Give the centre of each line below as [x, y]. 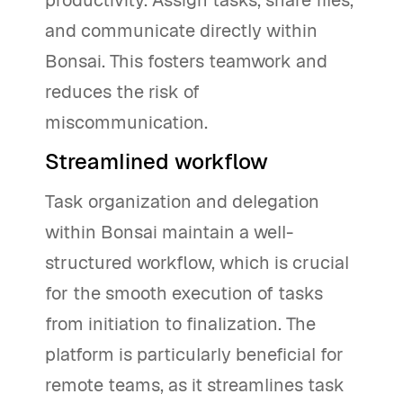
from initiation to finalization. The [180, 323]
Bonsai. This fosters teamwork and [186, 61]
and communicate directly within [181, 30]
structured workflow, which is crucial [197, 262]
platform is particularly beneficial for [194, 354]
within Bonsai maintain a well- [169, 232]
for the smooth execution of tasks [184, 293]
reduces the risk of [122, 91]
